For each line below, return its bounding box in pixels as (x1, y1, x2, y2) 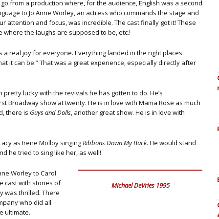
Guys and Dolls (30, 108, 71, 117)
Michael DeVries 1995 (111, 181, 170, 190)
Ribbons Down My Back (83, 138, 147, 147)
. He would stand (147, 138, 196, 147)
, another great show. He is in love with (71, 108, 185, 117)
